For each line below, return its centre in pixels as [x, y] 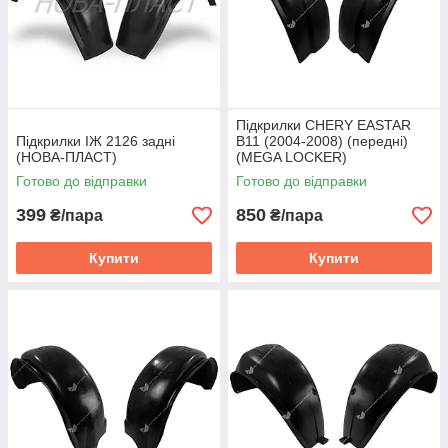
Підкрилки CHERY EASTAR [323, 125]
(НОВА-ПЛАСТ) [66, 157]
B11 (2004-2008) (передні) [322, 141]
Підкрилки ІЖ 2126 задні [95, 141]
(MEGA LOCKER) [291, 157]
